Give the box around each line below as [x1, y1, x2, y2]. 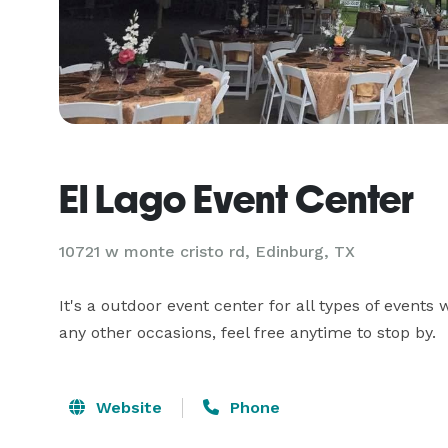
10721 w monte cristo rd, [59, 242, 255, 261]
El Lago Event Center [59, 176, 414, 222]
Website [91, 398, 162, 417]
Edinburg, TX [255, 242, 355, 261]
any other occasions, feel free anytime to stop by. [59, 323, 436, 342]
